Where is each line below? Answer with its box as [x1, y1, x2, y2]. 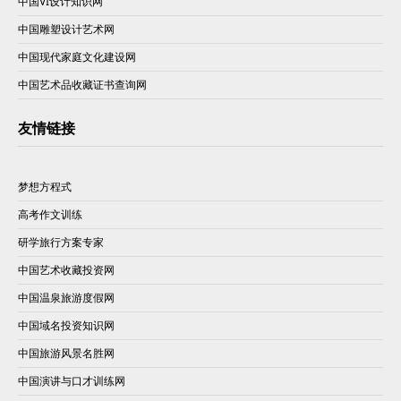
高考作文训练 [18, 206, 82, 222]
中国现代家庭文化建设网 [18, 48, 136, 64]
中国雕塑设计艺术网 [18, 21, 115, 37]
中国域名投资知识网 [18, 317, 115, 333]
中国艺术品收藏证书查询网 [18, 76, 147, 92]
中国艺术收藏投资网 [18, 261, 115, 277]
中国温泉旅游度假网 [18, 289, 115, 305]
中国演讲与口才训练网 [18, 372, 125, 388]
